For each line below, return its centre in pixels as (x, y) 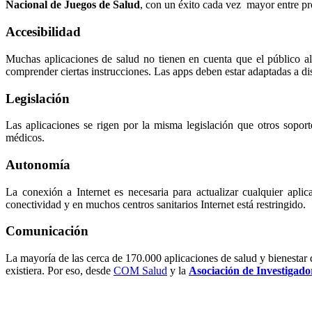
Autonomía (38, 165)
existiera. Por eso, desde (60, 271)
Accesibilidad (43, 32)
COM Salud (140, 271)
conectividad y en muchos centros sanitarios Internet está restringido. (156, 204)
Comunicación (47, 231)
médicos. (25, 138)
